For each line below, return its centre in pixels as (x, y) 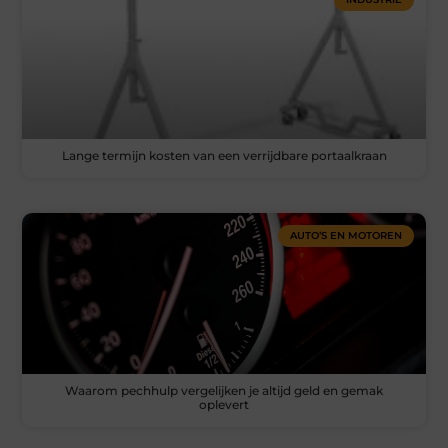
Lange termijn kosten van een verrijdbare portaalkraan (224, 155)
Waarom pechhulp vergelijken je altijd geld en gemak (224, 390)
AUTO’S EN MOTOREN (345, 235)
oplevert (224, 404)
